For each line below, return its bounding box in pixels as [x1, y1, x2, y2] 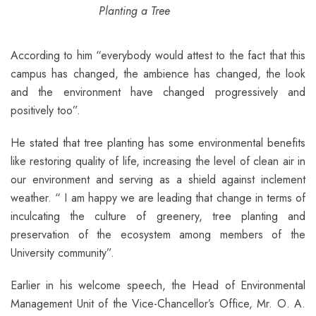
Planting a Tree [98, 2, 170, 19]
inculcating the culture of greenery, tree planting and [11, 207, 305, 224]
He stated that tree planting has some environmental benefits [11, 134, 305, 151]
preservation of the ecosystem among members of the [11, 226, 305, 243]
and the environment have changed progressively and [11, 83, 305, 100]
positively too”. [11, 102, 80, 119]
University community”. [11, 244, 114, 261]
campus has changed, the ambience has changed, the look [11, 65, 305, 82]
